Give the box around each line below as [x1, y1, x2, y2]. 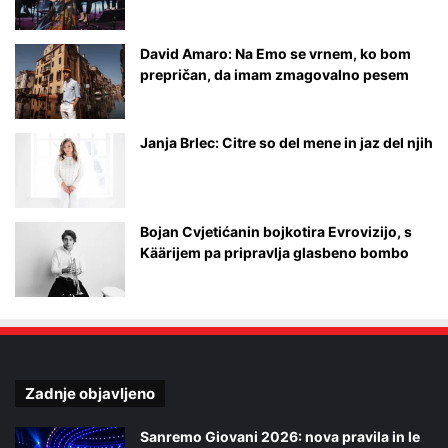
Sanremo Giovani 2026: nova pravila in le [140, 428, 420, 446]
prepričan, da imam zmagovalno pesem [140, 66, 409, 84]
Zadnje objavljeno [25, 384, 155, 404]
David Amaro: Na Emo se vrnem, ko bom [140, 45, 411, 63]
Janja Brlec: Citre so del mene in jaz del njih [140, 134, 433, 152]
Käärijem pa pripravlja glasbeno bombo [140, 244, 409, 262]
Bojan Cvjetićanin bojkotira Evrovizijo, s [140, 223, 412, 241]
